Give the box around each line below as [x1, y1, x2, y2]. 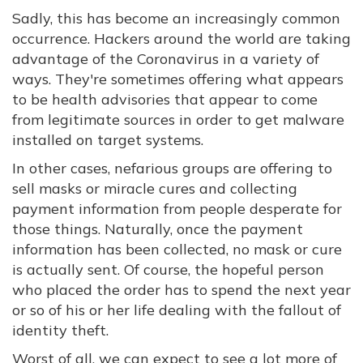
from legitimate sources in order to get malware [12, 110, 344, 129]
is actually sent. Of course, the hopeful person [12, 260, 324, 279]
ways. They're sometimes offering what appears [12, 70, 344, 88]
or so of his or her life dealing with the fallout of [12, 301, 341, 319]
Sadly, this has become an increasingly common [12, 9, 340, 28]
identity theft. [12, 321, 109, 340]
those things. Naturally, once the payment [12, 220, 303, 238]
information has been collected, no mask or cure [12, 240, 342, 258]
